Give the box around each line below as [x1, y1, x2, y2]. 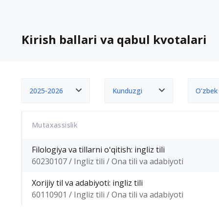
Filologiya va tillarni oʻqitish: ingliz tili [32, 144, 165, 155]
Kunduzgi [112, 86, 142, 95]
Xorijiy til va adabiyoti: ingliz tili [32, 177, 143, 188]
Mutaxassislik [32, 120, 78, 130]
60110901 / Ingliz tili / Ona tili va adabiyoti [32, 189, 183, 200]
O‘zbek [196, 86, 218, 95]
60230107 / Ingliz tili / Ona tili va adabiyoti [32, 156, 183, 167]
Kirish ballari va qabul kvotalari [22, 31, 207, 47]
